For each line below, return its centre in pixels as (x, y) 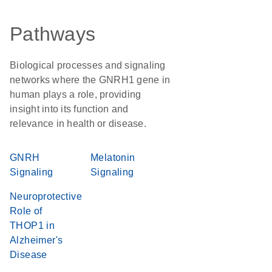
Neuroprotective (46, 196)
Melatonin (113, 158)
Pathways (53, 34)
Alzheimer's (36, 240)
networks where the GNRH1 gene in (90, 80)
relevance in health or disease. (78, 124)
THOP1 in (32, 226)
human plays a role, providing (76, 94)
